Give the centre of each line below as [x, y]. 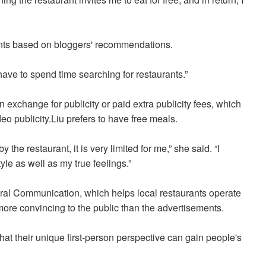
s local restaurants [170, 193]
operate [225, 193]
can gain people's [205, 237]
